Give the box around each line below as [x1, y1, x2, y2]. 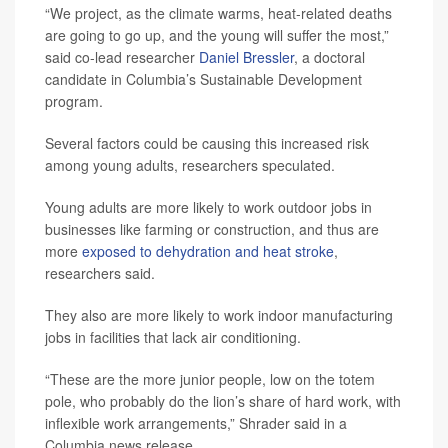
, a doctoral [294, 47, 365, 68]
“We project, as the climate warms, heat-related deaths [45, 3, 392, 24]
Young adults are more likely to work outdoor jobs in [45, 197, 372, 218]
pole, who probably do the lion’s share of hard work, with [45, 391, 401, 412]
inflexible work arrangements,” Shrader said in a [45, 413, 347, 434]
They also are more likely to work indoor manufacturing [45, 305, 393, 326]
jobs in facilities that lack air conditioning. [45, 327, 301, 348]
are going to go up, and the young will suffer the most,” [45, 25, 389, 46]
